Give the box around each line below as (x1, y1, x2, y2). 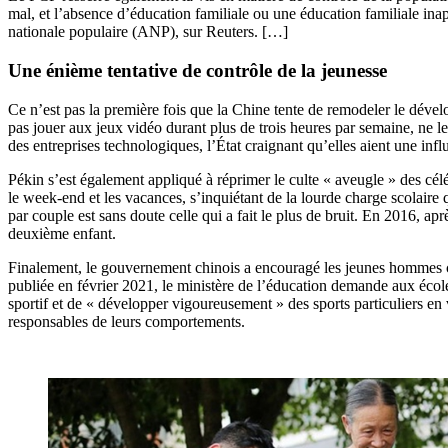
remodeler (327, 100, 390, 118)
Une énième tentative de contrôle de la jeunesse (8, 59, 387, 81)
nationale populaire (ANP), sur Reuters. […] (8, 23, 288, 41)
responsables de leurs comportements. (8, 312, 245, 330)
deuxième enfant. (8, 224, 116, 242)
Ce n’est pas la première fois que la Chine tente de (8, 100, 327, 118)
